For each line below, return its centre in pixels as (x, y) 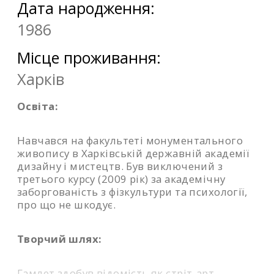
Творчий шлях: (60, 239)
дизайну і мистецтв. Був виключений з (120, 166)
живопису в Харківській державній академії (133, 153)
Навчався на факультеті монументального (130, 140)
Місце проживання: (89, 57)
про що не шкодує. (67, 204)
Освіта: (38, 106)
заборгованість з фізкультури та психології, (132, 191)
